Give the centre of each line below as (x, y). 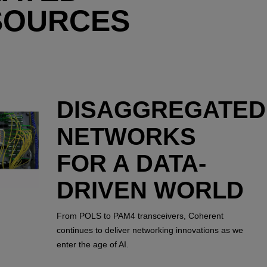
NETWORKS (126, 136)
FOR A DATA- (131, 163)
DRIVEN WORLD (150, 190)
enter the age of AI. (92, 244)
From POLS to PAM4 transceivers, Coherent (140, 215)
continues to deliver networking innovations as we (150, 230)
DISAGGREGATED (161, 110)
